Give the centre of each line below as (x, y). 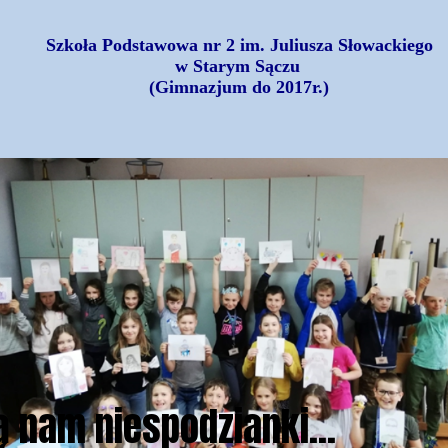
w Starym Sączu (237, 66)
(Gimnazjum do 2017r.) (239, 87)
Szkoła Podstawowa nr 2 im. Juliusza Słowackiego (239, 45)
